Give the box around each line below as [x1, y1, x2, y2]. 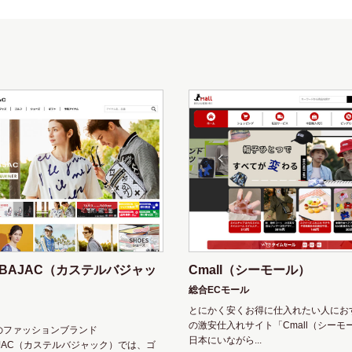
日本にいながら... [188, 335, 262, 346]
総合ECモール [188, 284, 249, 295]
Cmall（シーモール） [188, 263, 310, 277]
